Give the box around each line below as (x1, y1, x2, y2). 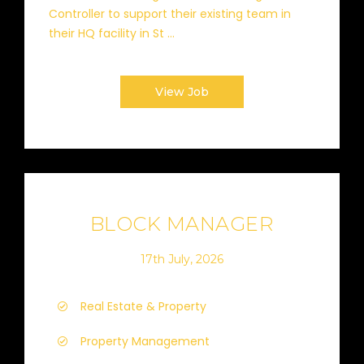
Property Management (80, 333, 210, 349)
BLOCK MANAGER (89, 212, 275, 236)
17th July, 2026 (141, 251, 223, 266)
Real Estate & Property (80, 298, 206, 314)
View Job (155, 84, 209, 99)
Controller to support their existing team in (49, 6, 291, 22)
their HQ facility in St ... (49, 25, 175, 41)
